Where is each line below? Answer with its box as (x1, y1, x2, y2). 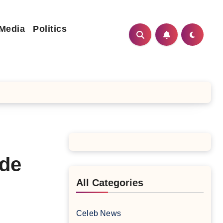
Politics (33, 23, 67, 34)
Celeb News (76, 209, 121, 218)
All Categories (76, 177, 143, 188)
